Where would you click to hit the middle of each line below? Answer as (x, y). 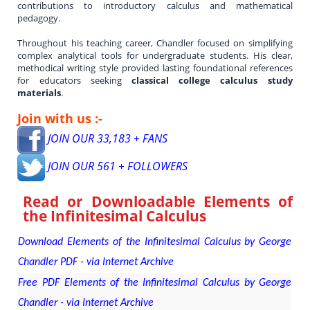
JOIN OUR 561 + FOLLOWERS (117, 166)
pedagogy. (39, 18)
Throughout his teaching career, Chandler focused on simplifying (155, 43)
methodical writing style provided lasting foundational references (155, 67)
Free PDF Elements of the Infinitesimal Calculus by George (155, 283)
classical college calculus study (212, 80)
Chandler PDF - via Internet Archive (96, 262)
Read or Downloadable (113, 202)
